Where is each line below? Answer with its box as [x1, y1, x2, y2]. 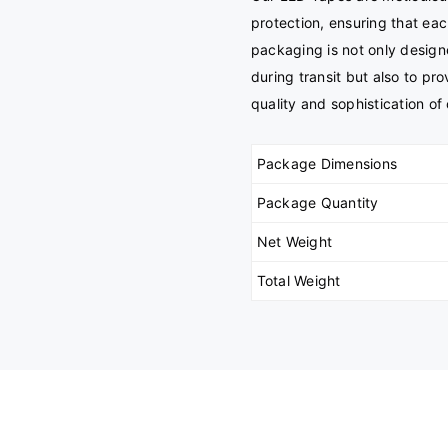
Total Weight [256, 272, 341, 290]
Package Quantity [256, 194, 379, 212]
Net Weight [256, 233, 333, 251]
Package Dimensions [256, 155, 398, 173]
